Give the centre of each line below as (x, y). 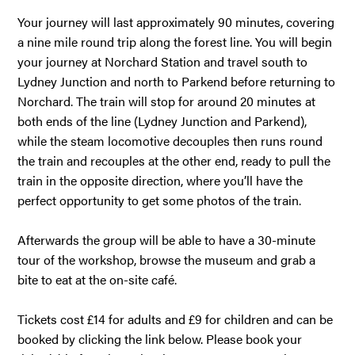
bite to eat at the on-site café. (99, 279)
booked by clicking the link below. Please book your (160, 339)
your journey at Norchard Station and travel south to (163, 61)
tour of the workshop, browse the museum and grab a (167, 260)
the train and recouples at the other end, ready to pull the (174, 160)
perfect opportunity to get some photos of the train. (161, 200)
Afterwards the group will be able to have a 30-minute (167, 240)
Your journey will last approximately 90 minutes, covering (176, 22)
